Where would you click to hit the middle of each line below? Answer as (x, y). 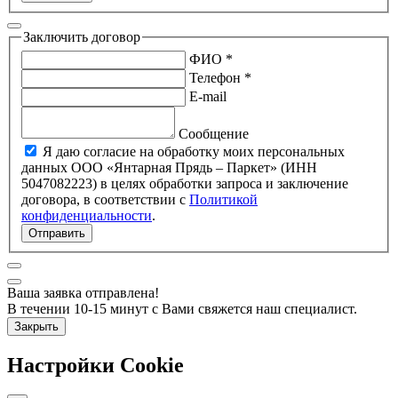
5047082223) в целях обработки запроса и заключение (61, 183)
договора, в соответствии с (105, 199)
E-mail (208, 96)
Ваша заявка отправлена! (83, 292)
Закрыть (36, 326)
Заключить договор (82, 37)
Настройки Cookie (96, 365)
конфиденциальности (87, 215)
